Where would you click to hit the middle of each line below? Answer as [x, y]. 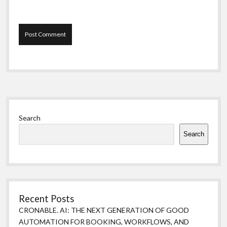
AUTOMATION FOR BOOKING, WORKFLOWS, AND [104, 221]
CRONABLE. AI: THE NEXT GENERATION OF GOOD [104, 210]
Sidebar [30, 105]
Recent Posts [47, 198]
